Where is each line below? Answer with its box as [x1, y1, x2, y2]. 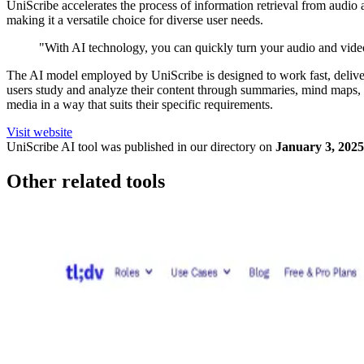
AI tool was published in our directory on [58, 140, 272, 154]
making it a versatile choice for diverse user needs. [6, 13, 263, 27]
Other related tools [6, 170, 165, 192]
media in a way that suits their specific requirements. [6, 97, 273, 111]
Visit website [6, 125, 72, 139]
